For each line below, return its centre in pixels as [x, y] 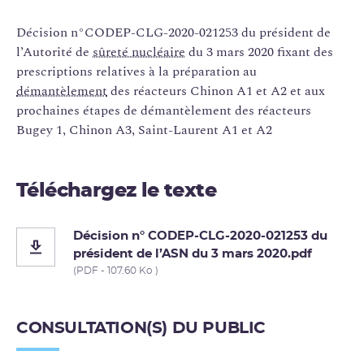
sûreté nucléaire [139, 52]
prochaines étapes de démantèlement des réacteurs [164, 110]
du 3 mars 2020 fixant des [259, 52]
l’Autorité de [54, 52]
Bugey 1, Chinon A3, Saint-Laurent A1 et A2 [144, 130]
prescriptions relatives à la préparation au [136, 71]
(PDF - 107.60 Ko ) [116, 270]
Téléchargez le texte [116, 191]
